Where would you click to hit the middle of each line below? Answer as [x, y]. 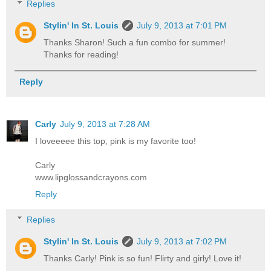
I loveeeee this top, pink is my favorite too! [116, 141]
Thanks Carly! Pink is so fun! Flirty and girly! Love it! [143, 258]
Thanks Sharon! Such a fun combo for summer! [135, 42]
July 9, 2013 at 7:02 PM [182, 241]
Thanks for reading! [81, 54]
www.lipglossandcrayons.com [91, 178]
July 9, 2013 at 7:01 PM [182, 25]
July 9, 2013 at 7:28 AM [105, 124]
